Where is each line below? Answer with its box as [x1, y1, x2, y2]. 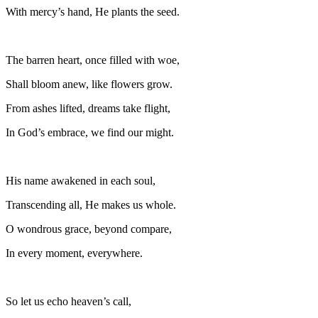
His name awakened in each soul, [6, 174, 155, 187]
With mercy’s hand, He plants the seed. [6, 5, 180, 18]
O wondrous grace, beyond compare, [6, 222, 172, 235]
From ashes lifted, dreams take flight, [6, 102, 170, 114]
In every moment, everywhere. [6, 246, 143, 259]
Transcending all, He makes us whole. [6, 198, 176, 211]
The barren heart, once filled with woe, [6, 53, 180, 66]
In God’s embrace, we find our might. [6, 126, 174, 138]
